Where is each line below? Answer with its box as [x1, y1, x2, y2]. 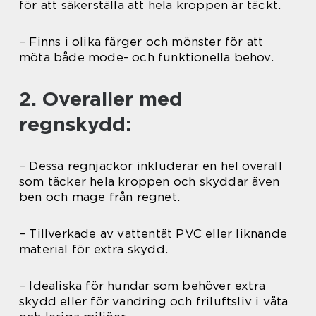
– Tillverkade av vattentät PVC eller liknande [19, 226, 288, 241]
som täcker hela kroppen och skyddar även [19, 174, 280, 189]
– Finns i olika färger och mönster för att [19, 35, 264, 49]
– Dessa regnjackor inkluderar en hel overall [19, 159, 282, 174]
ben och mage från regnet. [19, 190, 180, 205]
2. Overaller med [19, 87, 183, 111]
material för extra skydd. [19, 242, 168, 257]
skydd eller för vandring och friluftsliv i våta [19, 294, 288, 309]
